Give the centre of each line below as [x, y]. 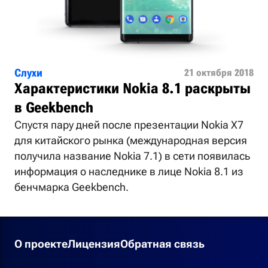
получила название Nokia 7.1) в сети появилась [132, 156]
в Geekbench [54, 108]
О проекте [41, 243]
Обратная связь [162, 243]
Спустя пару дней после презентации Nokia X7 [129, 125]
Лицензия [94, 243]
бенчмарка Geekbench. [71, 187]
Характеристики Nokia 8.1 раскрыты [133, 89]
